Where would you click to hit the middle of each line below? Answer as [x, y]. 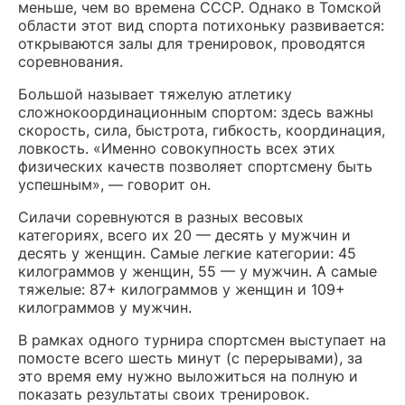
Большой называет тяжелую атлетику [155, 94]
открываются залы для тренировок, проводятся [192, 44]
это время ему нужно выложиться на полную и [188, 377]
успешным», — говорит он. [114, 185]
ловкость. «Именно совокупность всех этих [177, 149]
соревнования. [71, 62]
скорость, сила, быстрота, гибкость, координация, [202, 131]
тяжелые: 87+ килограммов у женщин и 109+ [182, 290]
